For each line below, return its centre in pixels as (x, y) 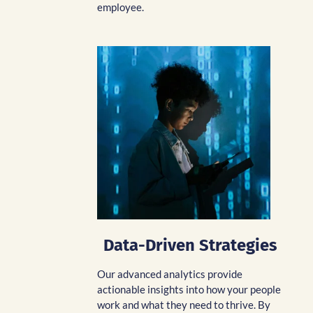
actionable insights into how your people (189, 289)
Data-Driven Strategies (190, 245)
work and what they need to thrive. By (184, 304)
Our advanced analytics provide (170, 274)
